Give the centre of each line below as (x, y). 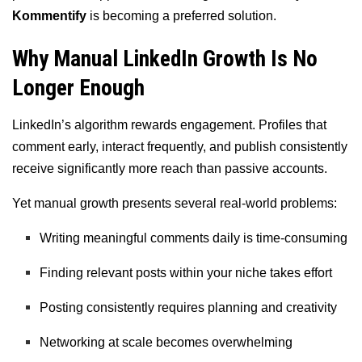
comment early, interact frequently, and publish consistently (180, 147)
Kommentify (49, 15)
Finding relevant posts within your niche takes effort (186, 273)
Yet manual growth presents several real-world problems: (175, 204)
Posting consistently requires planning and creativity (189, 308)
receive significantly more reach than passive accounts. (170, 169)
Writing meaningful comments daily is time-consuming (194, 238)
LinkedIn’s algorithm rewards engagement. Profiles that (169, 125)
